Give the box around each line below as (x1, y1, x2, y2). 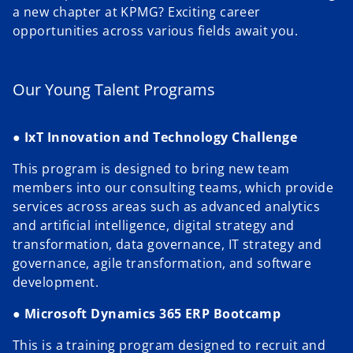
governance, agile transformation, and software (13, 254, 312, 272)
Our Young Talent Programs (13, 79, 215, 101)
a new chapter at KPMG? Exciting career (13, 2, 261, 20)
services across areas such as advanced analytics (13, 197, 321, 215)
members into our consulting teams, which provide (13, 178, 334, 196)
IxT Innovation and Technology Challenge (24, 128, 298, 146)
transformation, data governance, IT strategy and (13, 235, 322, 253)
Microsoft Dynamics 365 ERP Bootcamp (24, 304, 281, 322)
